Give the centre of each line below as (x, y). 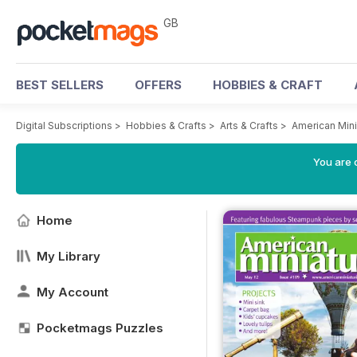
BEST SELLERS (60, 85)
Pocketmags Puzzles (100, 328)
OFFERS (158, 85)
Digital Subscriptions (64, 126)
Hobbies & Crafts (166, 126)
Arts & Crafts (249, 126)
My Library (69, 256)
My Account (73, 292)
